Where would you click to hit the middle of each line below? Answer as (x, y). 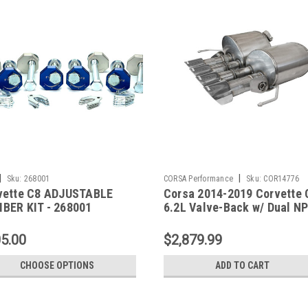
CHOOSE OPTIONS (57, 265)
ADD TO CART (243, 265)
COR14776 (282, 178)
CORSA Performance (198, 178)
